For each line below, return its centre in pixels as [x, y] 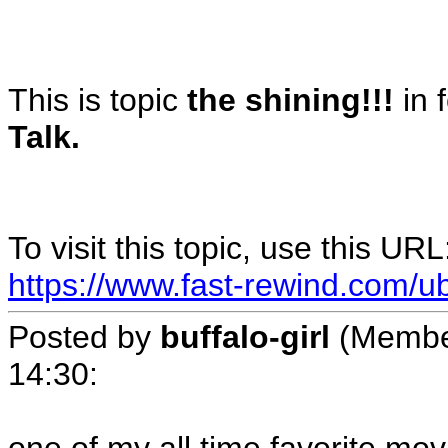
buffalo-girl [245, 337]
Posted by [84, 337]
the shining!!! [290, 100]
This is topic [97, 100]
